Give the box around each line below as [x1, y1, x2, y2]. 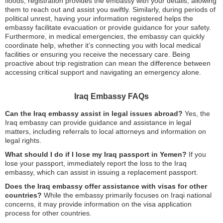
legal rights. [5, 136, 41, 144]
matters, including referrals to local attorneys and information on [5, 127, 206, 135]
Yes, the [183, 110, 210, 117]
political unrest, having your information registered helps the [5, 14, 193, 22]
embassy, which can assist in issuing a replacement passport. [5, 168, 198, 176]
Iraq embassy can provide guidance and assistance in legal [5, 118, 191, 126]
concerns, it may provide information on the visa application [5, 200, 192, 208]
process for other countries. [5, 209, 92, 217]
